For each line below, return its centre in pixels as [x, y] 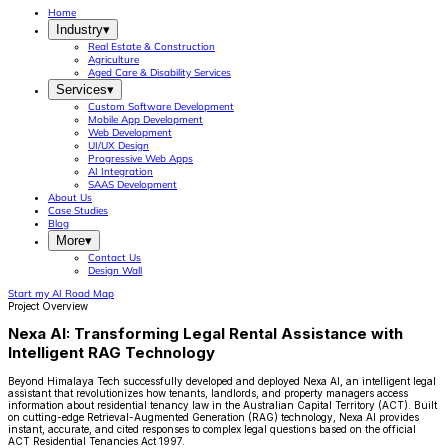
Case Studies [78, 210]
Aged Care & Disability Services [159, 72]
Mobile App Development [145, 119]
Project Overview [48, 306]
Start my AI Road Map [61, 293]
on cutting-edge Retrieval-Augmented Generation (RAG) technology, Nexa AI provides [213, 416]
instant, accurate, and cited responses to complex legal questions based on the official [212, 428]
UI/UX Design [118, 145]
